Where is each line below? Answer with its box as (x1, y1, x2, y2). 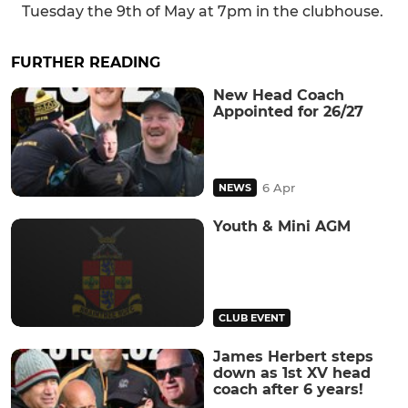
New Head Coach (213, 87, 344, 105)
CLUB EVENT (219, 311, 285, 324)
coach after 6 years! (213, 380, 363, 398)
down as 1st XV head (213, 363, 371, 382)
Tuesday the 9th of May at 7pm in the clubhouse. (22, 3, 383, 21)
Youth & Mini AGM (213, 217, 351, 235)
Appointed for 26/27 (213, 103, 363, 121)
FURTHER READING (11, 54, 160, 72)
